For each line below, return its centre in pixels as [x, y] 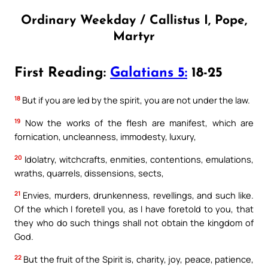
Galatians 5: [149, 74]
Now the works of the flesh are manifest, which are [137, 123]
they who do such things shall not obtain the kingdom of [134, 223]
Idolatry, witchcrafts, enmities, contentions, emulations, [138, 159]
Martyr [134, 36]
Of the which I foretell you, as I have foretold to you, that [134, 209]
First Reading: [62, 74]
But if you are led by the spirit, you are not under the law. [135, 100]
